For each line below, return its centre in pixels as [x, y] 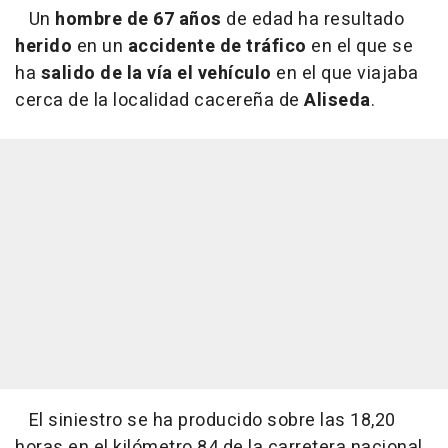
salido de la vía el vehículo [156, 73]
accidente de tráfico [217, 46]
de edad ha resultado [312, 19]
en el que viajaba [345, 73]
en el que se [359, 46]
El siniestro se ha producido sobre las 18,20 [205, 420]
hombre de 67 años [138, 19]
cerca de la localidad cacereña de [159, 100]
